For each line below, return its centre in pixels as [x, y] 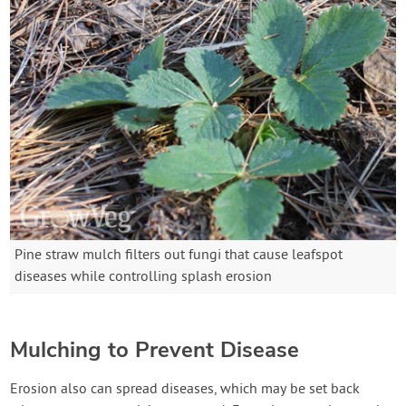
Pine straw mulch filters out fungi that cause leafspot [179, 255]
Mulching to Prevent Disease [155, 349]
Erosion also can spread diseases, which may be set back [185, 389]
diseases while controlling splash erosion [144, 277]
